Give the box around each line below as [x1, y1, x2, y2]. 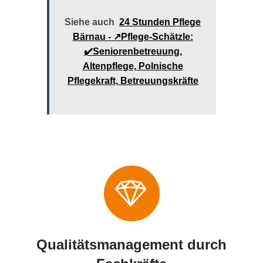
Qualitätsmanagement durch [36, 237, 227, 253]
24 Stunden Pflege [119, 16, 201, 27]
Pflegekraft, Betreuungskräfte [67, 75, 198, 86]
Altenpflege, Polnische [82, 60, 183, 71]
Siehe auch [65, 16, 114, 27]
